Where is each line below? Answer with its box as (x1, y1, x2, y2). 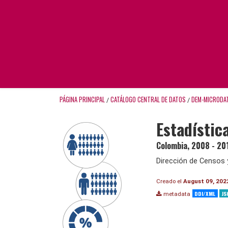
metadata (162, 190, 190, 197)
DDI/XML (194, 189, 216, 197)
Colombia (156, 139, 187, 152)
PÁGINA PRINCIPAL (60, 94, 105, 104)
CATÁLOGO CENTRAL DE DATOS (110, 94, 186, 104)
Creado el (156, 177, 183, 185)
